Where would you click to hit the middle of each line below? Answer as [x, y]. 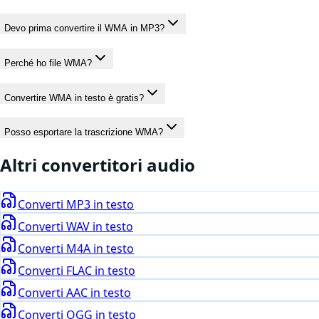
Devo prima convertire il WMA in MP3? [84, 28]
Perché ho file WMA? [48, 63]
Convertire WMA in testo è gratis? [74, 98]
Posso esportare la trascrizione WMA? [84, 132]
